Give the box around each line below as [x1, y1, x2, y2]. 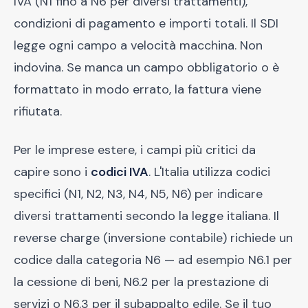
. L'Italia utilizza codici [148, 164, 270, 180]
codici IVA [91, 164, 148, 180]
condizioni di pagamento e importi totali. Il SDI [14, 15, 278, 32]
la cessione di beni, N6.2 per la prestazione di [14, 274, 269, 290]
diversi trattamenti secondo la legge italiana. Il [14, 208, 279, 224]
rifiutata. [14, 103, 62, 120]
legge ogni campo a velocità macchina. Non [14, 37, 263, 54]
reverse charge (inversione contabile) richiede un [14, 230, 293, 246]
